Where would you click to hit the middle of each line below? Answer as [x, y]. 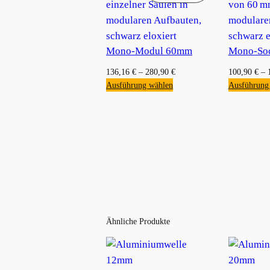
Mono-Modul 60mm [149, 51]
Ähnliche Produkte [138, 221]
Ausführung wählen [140, 85]
